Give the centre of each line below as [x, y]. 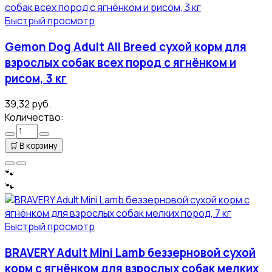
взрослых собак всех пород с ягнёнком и [121, 62]
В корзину [39, 146]
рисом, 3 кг [36, 78]
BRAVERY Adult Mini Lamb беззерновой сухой [130, 253]
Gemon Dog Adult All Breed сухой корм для [126, 46]
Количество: [34, 117]
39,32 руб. [28, 104]
